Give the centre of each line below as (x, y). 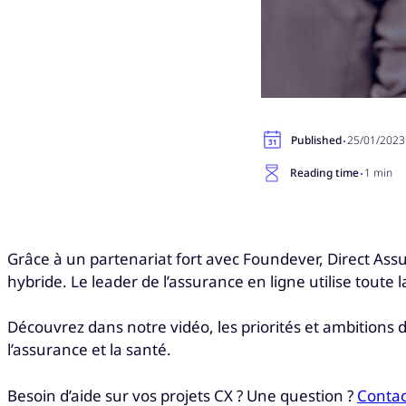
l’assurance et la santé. (89, 350)
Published (316, 140)
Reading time (324, 172)
